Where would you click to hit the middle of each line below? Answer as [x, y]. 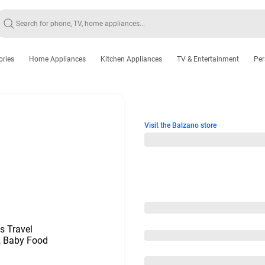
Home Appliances [57, 59]
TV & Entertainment [208, 59]
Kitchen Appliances [131, 59]
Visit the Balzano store [180, 125]
